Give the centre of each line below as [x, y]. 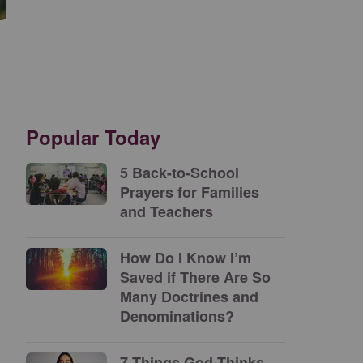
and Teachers [167, 211]
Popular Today [93, 137]
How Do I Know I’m [186, 258]
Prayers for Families [190, 192]
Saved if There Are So [195, 277]
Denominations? [177, 316]
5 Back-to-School [179, 173]
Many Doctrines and [189, 297]
